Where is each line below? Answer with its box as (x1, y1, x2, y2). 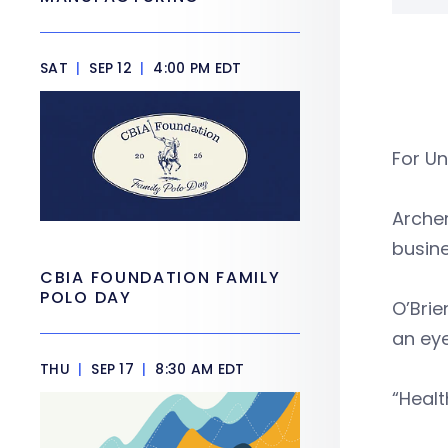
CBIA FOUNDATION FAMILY (40, 266, 281, 289)
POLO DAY (40, 286, 138, 309)
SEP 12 (84, 58, 137, 78)
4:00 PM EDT (149, 58, 242, 78)
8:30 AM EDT (151, 359, 245, 379)
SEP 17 (86, 359, 139, 379)
